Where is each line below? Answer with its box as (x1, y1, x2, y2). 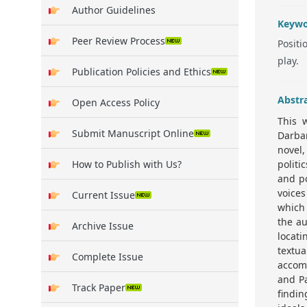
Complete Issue (72, 249, 143, 263)
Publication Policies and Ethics (72, 64, 211, 78)
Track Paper (72, 280, 125, 294)
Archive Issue (72, 219, 134, 232)
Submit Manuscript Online (72, 126, 194, 140)
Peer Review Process (72, 34, 165, 47)
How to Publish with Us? (72, 157, 182, 171)
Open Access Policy (72, 95, 160, 109)
